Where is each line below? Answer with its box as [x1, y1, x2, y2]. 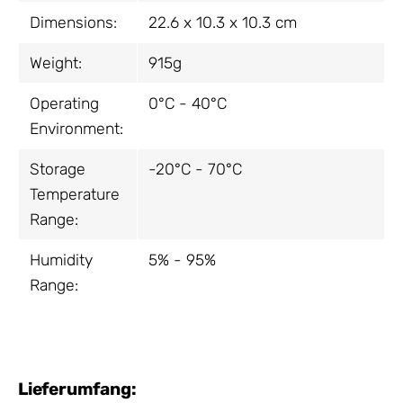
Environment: [30, 120, 123, 139]
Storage [30, 160, 85, 179]
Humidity [30, 251, 93, 270]
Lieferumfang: [18, 379, 137, 400]
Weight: [30, 54, 82, 73]
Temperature [30, 185, 120, 204]
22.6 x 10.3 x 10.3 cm [148, 13, 297, 32]
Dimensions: [30, 13, 117, 32]
